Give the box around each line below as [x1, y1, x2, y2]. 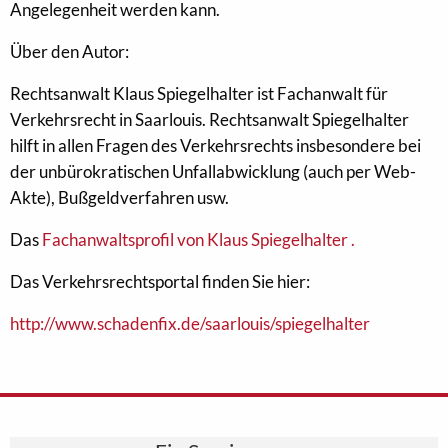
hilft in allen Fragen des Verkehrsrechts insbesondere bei [10, 135, 421, 156]
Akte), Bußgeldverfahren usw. [10, 187, 229, 208]
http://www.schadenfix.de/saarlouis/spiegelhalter [10, 313, 370, 334]
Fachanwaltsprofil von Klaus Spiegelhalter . [42, 229, 355, 250]
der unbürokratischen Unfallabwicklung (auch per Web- [10, 161, 416, 182]
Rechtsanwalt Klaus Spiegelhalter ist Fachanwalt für [10, 83, 388, 104]
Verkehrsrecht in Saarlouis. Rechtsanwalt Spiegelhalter [10, 109, 409, 130]
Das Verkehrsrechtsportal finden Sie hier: [10, 271, 310, 292]
